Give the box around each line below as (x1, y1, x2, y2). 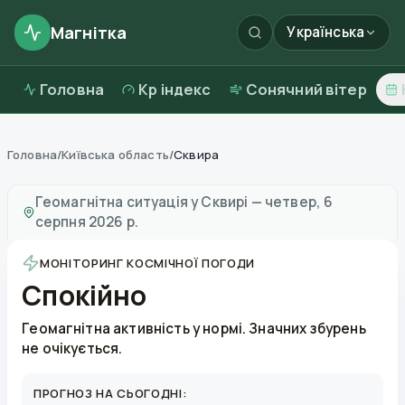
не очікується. (22, 339, 123, 359)
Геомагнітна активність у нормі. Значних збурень (22, 319, 366, 339)
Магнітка (51, 22, 127, 43)
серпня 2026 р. (34, 212, 138, 231)
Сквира (174, 146, 219, 163)
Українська (287, 23, 364, 42)
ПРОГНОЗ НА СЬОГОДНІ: (33, 385, 188, 402)
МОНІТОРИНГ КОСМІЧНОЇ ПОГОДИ (40, 255, 255, 272)
